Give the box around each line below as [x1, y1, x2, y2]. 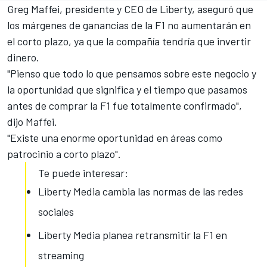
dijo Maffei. [7, 115, 57, 129]
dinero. [7, 51, 39, 64]
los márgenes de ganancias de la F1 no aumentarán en [7, 18, 251, 32]
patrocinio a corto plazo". [7, 147, 121, 161]
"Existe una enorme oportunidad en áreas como [7, 131, 222, 145]
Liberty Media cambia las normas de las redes [38, 185, 243, 198]
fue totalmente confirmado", [110, 99, 242, 113]
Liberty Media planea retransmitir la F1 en [38, 228, 227, 242]
